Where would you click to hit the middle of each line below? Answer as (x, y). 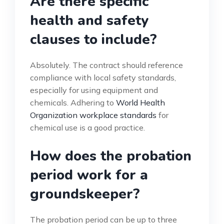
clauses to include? (93, 40)
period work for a (89, 175)
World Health (140, 103)
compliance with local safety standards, (103, 78)
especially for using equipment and (94, 90)
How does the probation (111, 156)
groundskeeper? (85, 194)
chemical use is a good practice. (87, 128)
